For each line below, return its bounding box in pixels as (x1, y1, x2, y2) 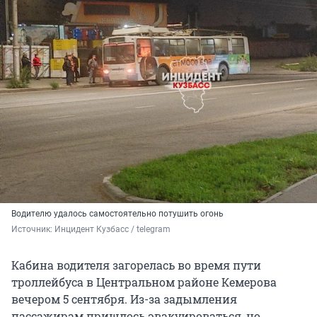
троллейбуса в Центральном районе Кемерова (11, 275, 277, 290)
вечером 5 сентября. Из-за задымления (11, 292, 237, 307)
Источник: (11, 224, 54, 235)
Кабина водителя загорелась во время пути (11, 258, 261, 273)
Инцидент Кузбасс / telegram (54, 224, 173, 235)
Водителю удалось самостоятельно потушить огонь (11, 209, 224, 219)
